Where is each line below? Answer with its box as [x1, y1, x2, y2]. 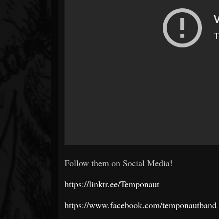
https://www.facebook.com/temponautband [65, 198, 217, 211]
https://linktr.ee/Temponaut [65, 177, 159, 190]
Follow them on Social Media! [65, 156, 173, 169]
